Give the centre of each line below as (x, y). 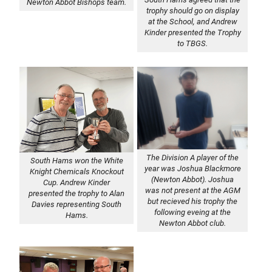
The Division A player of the (193, 158)
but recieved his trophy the (193, 202)
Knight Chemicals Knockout (76, 171)
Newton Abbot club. (193, 223)
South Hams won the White (76, 160)
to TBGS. (193, 43)
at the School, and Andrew (192, 21)
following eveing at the (193, 212)
